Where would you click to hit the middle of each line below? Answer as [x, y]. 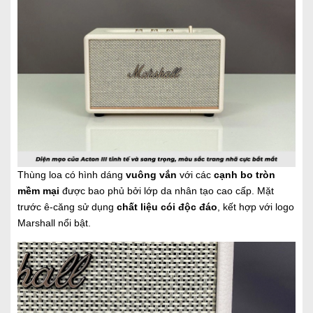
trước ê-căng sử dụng [66, 206]
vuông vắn [151, 174]
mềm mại [38, 190]
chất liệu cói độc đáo [167, 206]
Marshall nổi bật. [54, 223]
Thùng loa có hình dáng [70, 174]
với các [195, 174]
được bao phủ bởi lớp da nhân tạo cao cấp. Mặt [168, 190]
